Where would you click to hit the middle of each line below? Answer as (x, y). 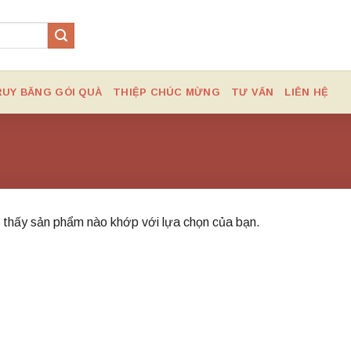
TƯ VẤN (252, 92)
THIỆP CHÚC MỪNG (166, 92)
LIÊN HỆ (307, 92)
